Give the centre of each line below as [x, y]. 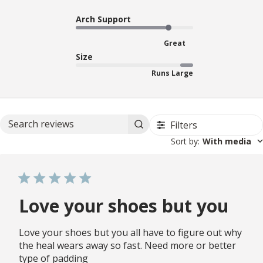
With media [227, 141]
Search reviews [107, 129]
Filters [184, 125]
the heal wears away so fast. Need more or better [127, 245]
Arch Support [103, 19]
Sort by [184, 141]
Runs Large [172, 73]
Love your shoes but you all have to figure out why [130, 232]
